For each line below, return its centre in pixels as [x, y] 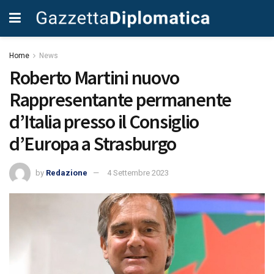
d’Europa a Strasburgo [93, 144]
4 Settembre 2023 [138, 172]
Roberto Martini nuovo [94, 78]
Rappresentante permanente [120, 100]
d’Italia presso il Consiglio [104, 122]
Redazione [67, 172]
